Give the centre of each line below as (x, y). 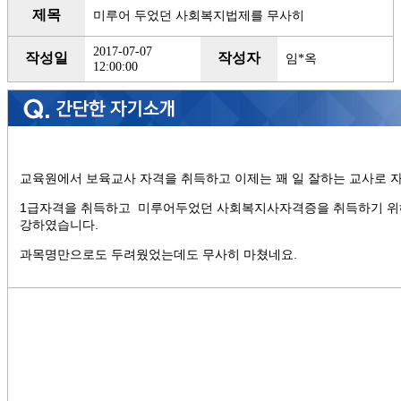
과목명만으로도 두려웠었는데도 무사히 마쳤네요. (159, 255)
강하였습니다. (60, 225)
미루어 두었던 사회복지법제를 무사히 (198, 15)
